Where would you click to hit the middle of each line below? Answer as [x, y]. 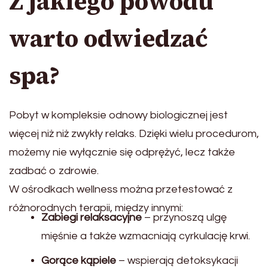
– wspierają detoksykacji [177, 261]
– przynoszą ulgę [184, 218]
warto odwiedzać [108, 39]
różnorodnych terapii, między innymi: [96, 208]
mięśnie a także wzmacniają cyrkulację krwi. [146, 236]
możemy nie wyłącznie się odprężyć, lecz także [122, 153]
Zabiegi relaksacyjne [92, 218]
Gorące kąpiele [79, 261]
